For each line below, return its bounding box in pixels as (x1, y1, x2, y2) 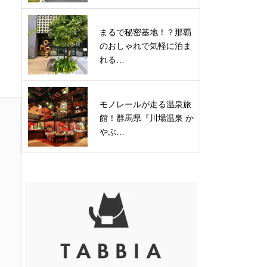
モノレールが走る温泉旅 (100, 99, 191, 109)
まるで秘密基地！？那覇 (100, 27, 191, 37)
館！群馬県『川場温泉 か (100, 113, 194, 123)
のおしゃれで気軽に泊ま (100, 41, 191, 51)
